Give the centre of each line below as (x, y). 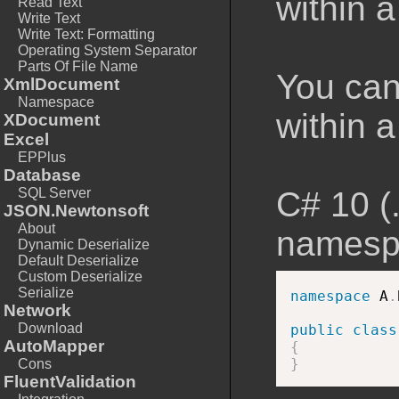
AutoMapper (54, 346)
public (317, 330)
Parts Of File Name (78, 66)
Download (50, 328)
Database (42, 175)
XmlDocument (61, 84)
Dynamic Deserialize (84, 244)
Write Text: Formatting (86, 34)
